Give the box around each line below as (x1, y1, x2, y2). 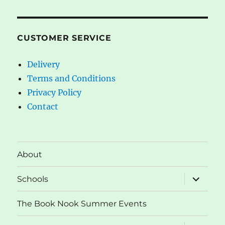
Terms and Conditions (27, 73, 116, 84)
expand (183, 171, 217, 181)
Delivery (27, 59, 60, 70)
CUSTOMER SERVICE (17, 33, 111, 43)
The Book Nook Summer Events (17, 198, 147, 208)
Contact (27, 101, 59, 112)
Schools (17, 174, 49, 184)
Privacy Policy (27, 87, 82, 98)
